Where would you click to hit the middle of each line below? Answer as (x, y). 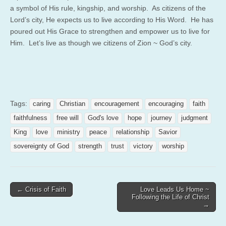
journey (161, 118)
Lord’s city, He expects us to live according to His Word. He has (112, 19)
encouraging (166, 104)
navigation (33, 202)
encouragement (117, 104)
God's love (103, 118)
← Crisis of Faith (41, 189)
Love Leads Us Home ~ (175, 189)
